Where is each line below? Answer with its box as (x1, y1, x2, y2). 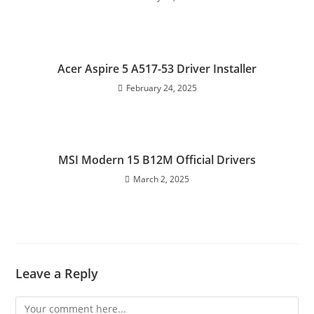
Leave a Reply (15, 264, 99, 282)
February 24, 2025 (125, 81, 197, 94)
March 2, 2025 (133, 172, 189, 185)
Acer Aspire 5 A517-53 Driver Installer (57, 60, 257, 76)
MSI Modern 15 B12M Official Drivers (58, 151, 256, 168)
